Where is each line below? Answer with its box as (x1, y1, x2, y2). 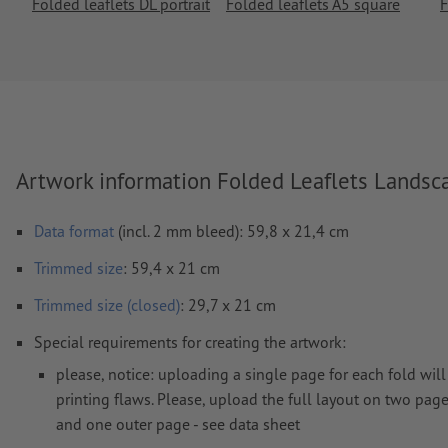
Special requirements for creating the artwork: (34, 331, 346, 352)
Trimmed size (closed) (34, 294, 180, 315)
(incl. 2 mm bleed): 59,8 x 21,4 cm (114, 220, 349, 241)
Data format (34, 220, 114, 241)
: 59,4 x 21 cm (123, 257, 220, 278)
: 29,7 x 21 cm (180, 294, 276, 315)
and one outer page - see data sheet (56, 413, 300, 434)
